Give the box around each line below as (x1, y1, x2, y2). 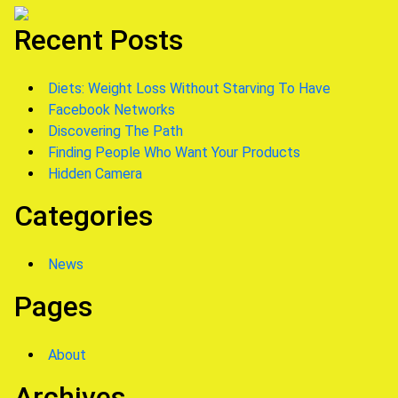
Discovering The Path (48, 123, 183, 139)
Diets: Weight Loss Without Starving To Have (48, 80, 330, 97)
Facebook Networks (48, 101, 175, 118)
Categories (14, 199, 153, 233)
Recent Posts (14, 23, 183, 57)
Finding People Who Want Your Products (48, 144, 300, 161)
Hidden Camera (48, 165, 142, 182)
